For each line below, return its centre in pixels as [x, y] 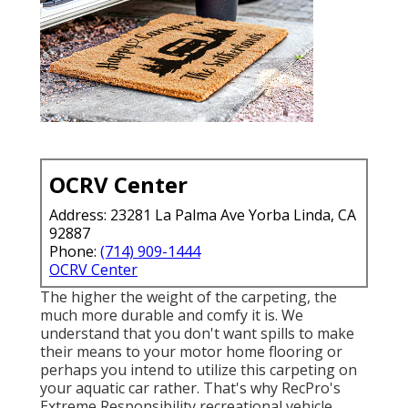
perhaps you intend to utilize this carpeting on [199, 369]
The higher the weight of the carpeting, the [189, 296]
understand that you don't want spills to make [197, 333]
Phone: [75, 251]
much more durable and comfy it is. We [172, 315]
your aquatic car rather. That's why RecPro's [190, 388]
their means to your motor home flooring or [191, 351]
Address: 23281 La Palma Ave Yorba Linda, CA [203, 214]
